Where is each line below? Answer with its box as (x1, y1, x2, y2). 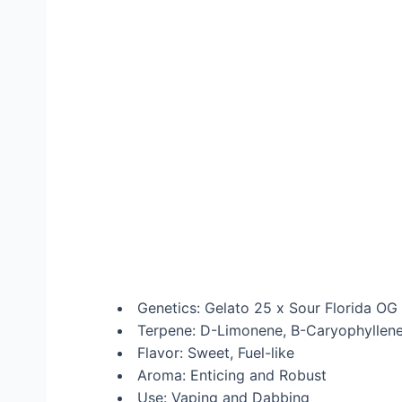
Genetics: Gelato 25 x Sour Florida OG (133, 299, 398, 318)
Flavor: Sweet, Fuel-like (133, 344, 294, 363)
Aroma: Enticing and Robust (133, 366, 327, 385)
